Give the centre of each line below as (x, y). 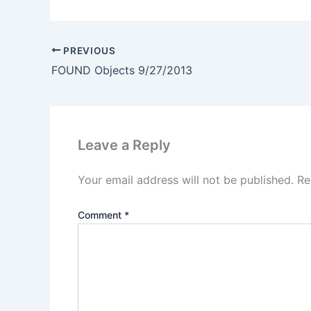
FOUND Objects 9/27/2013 (122, 70)
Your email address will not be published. (186, 180)
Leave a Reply (124, 145)
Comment (101, 215)
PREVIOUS (88, 50)
